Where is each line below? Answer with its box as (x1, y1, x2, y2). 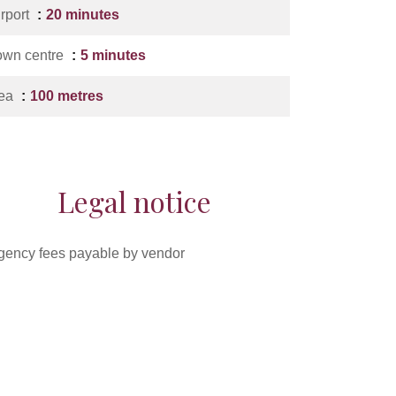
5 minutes (80, 48, 146, 63)
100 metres (30, 88, 103, 103)
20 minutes (46, 7, 119, 22)
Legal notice (57, 182, 211, 220)
